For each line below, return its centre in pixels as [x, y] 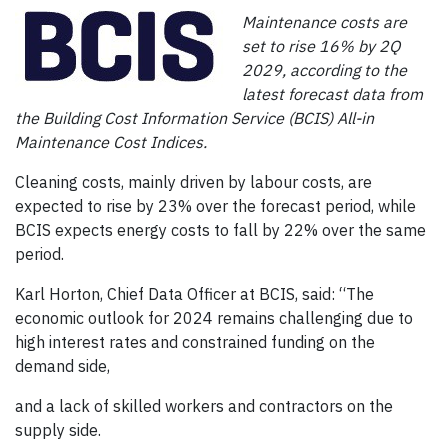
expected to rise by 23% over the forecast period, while [215, 206]
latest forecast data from [332, 94]
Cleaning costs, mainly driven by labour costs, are [193, 182]
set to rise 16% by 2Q [321, 46]
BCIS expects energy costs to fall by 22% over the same [220, 230]
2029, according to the [324, 70]
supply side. [58, 430]
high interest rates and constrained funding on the [195, 342]
